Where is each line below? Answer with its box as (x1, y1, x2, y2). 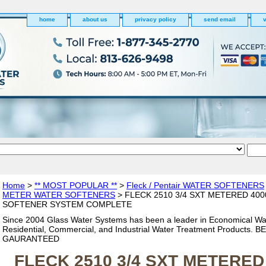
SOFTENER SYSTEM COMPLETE (2, 199, 132, 209)
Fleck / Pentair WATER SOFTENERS (126, 180, 264, 190)
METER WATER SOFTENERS (2, 190, 115, 199)
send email (204, 16, 236, 23)
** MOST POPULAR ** (34, 180, 117, 190)
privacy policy (135, 16, 176, 23)
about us (83, 16, 107, 23)
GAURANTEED (2, 234, 59, 243)
